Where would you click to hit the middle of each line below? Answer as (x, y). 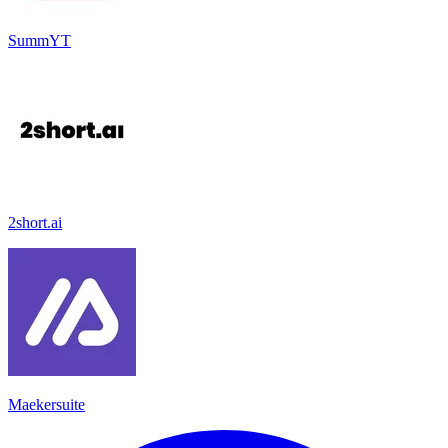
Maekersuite (46, 404)
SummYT (39, 40)
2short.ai (35, 222)
